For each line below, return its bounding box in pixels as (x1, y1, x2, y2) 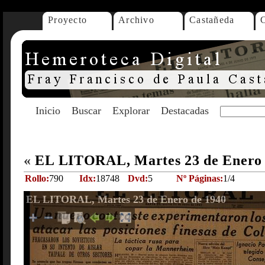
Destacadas (161, 105, 209, 117)
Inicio (35, 105, 60, 117)
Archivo (118, 15, 154, 25)
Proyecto (48, 15, 88, 25)
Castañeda (189, 15, 235, 25)
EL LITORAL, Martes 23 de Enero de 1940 (26, 193, 226, 205)
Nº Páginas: (176, 173, 223, 183)
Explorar (112, 105, 150, 117)
